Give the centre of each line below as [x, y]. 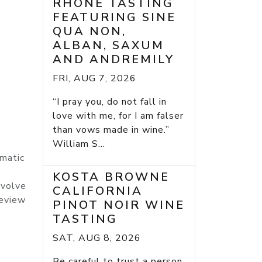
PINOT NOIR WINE [119, 205]
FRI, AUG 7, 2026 [94, 79]
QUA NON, [89, 32]
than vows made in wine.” [114, 130]
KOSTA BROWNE [111, 177]
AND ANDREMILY [113, 60]
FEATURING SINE [114, 18]
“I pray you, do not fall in [110, 102]
